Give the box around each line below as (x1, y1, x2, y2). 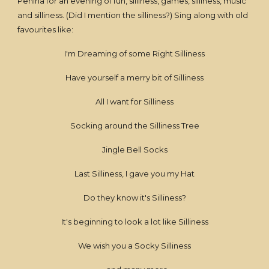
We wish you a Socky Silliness (78, 241, 191, 250)
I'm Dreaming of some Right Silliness (64, 49, 205, 58)
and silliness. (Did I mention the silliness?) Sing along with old (17, 10, 249, 20)
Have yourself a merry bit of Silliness (65, 73, 204, 82)
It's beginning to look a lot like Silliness (61, 217, 208, 226)
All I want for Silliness (95, 97, 174, 106)
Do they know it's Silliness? (83, 193, 186, 202)
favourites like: (17, 25, 74, 34)
